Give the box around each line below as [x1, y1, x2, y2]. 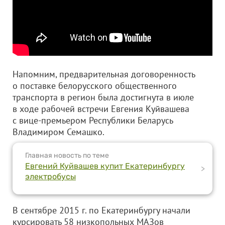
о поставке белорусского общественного [13, 80, 177, 91]
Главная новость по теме [25, 151, 109, 160]
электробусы [25, 172, 76, 181]
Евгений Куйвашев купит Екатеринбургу [25, 161, 185, 171]
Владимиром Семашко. [13, 126, 104, 138]
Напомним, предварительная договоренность [13, 68, 195, 80]
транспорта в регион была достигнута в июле [13, 91, 194, 103]
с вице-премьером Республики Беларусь [13, 115, 173, 126]
